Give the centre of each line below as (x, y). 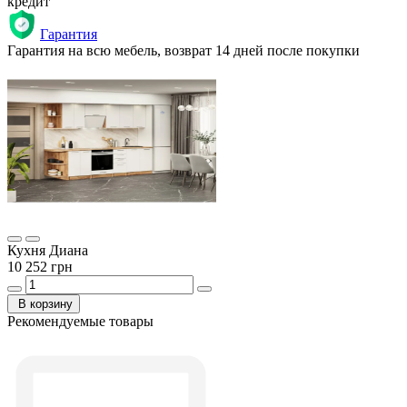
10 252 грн (40, 266)
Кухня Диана (48, 250)
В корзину (45, 303)
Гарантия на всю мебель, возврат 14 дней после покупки (184, 50)
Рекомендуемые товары (80, 321)
